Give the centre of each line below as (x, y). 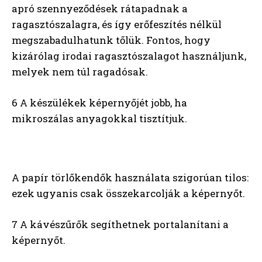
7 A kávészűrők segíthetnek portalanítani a (120, 224)
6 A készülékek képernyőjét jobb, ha (99, 102)
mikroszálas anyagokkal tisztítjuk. (99, 118)
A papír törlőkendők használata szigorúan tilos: (130, 177)
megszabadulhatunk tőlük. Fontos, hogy (111, 40)
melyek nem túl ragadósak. (80, 71)
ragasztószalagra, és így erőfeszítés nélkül (117, 24)
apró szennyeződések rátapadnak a (100, 8)
